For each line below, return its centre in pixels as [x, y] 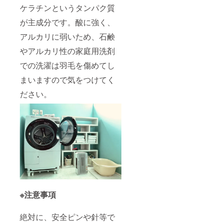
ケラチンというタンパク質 [67, 7]
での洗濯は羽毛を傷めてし [67, 65]
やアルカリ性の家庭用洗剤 [67, 51]
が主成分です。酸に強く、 [67, 22]
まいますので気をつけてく [67, 79]
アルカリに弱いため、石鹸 [67, 36]
